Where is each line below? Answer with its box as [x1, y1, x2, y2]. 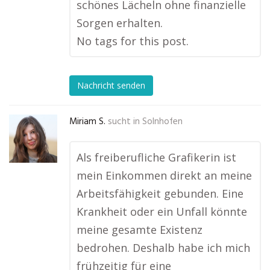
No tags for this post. [77, 34, 189, 48]
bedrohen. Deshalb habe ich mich [77, 240, 250, 255]
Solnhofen [142, 115, 183, 129]
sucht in [108, 115, 140, 129]
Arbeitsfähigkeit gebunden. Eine [77, 186, 243, 201]
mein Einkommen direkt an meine [77, 168, 252, 183]
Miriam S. [69, 115, 105, 129]
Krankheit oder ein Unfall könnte [77, 204, 247, 219]
